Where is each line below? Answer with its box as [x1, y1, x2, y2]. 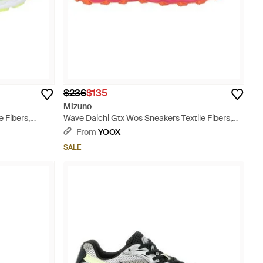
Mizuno [63, 101, 92, 112]
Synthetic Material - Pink [63, 124, 154, 135]
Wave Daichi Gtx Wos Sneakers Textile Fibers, [63, 113, 232, 123]
